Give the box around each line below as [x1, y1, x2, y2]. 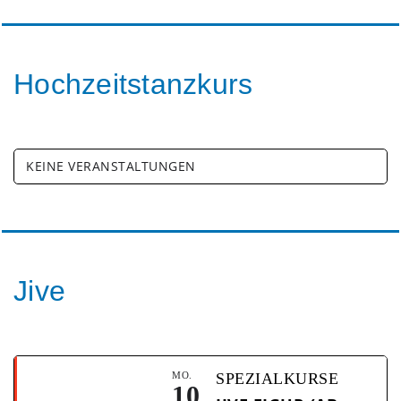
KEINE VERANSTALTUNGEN [26, 158, 196, 175]
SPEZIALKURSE [216, 370, 338, 388]
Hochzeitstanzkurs [13, 68, 253, 101]
